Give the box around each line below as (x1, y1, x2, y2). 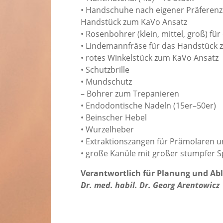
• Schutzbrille (81, 64, 129, 76)
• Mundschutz (81, 76, 132, 88)
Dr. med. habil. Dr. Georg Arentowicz (81, 180, 220, 191)
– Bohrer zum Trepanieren (81, 88, 179, 100)
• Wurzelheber (81, 124, 134, 135)
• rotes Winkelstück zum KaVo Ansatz (81, 52, 219, 64)
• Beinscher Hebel (81, 112, 147, 123)
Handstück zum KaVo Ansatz (81, 16, 187, 28)
